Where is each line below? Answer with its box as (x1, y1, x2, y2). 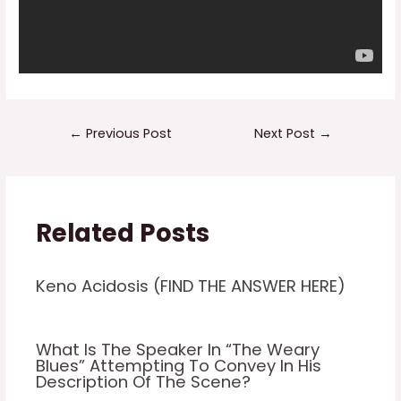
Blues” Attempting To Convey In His (36, 354, 322, 377)
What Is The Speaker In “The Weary (36, 337, 320, 361)
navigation (46, 141, 111, 159)
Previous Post (81, 124, 172, 142)
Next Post (254, 124, 320, 142)
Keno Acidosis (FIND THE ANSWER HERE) (36, 275, 346, 298)
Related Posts (36, 215, 210, 251)
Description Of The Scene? (36, 370, 252, 393)
